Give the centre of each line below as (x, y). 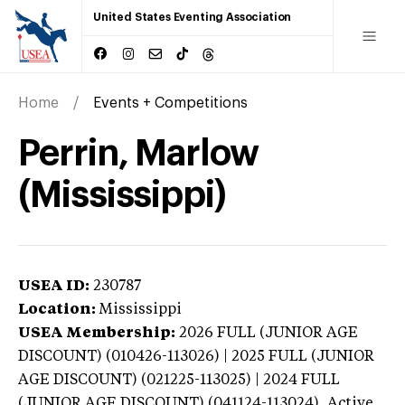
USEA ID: (54, 286)
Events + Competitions (170, 103)
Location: (57, 310)
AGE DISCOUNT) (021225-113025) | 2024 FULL (179, 380)
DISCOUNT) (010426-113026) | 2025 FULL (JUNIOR (196, 357)
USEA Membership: (97, 333)
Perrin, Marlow (138, 153)
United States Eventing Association (193, 17)
